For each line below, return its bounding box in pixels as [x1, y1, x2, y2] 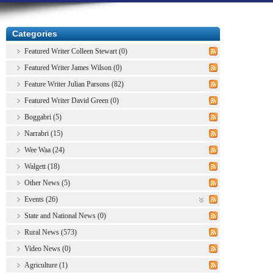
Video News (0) [24, 244, 71, 253]
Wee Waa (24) [24, 145, 65, 154]
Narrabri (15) [24, 129, 63, 138]
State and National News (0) [24, 211, 106, 220]
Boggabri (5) [24, 112, 62, 121]
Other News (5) [24, 178, 70, 187]
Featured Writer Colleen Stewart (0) [24, 46, 127, 55]
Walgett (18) [24, 161, 60, 171]
